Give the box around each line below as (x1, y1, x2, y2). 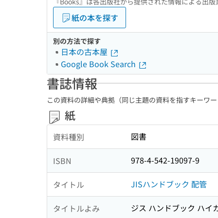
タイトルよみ (53, 202, 100, 214)
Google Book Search (61, 58, 138, 70)
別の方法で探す (53, 36, 101, 46)
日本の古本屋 (61, 46, 109, 57)
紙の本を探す (72, 12, 118, 23)
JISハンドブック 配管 (131, 178, 207, 190)
